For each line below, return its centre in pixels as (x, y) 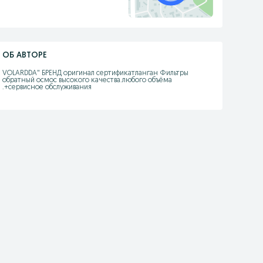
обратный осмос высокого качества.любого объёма (87, 80)
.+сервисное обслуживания (47, 87)
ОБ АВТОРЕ (24, 55)
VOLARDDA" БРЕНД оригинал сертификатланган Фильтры (95, 73)
